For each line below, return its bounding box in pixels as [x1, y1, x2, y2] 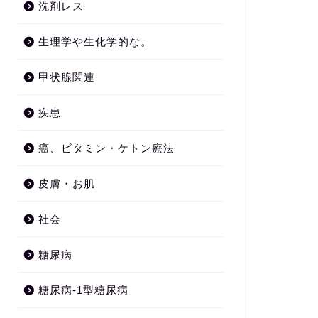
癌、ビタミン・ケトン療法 [38, 141, 175, 154]
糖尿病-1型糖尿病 [38, 283, 128, 296]
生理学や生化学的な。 [38, 35, 152, 48]
